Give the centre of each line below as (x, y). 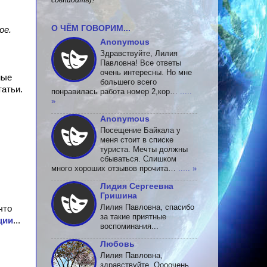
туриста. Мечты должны (144, 149)
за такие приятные (133, 216)
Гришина (119, 195)
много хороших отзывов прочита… (114, 168)
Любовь (117, 243)
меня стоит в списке (137, 139)
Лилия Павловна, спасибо (147, 207)
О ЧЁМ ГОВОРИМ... (91, 28)
